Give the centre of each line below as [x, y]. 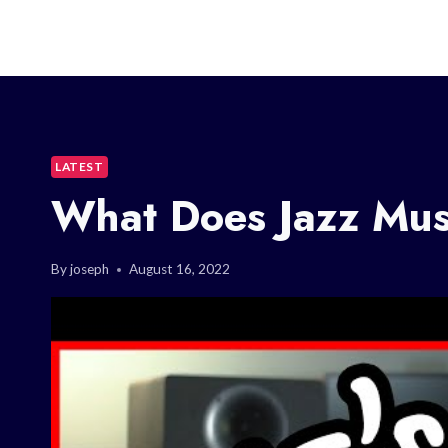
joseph [90, 269]
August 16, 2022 [180, 269]
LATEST [79, 166]
